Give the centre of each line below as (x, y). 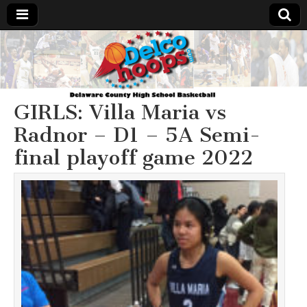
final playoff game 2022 (133, 157)
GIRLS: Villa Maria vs (120, 112)
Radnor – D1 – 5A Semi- (137, 135)
